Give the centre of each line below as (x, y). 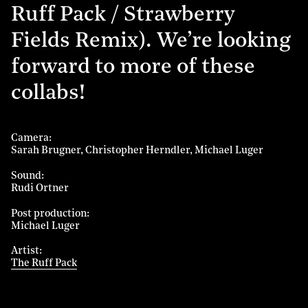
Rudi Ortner (40, 188)
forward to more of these (133, 67)
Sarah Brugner (46, 151)
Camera (30, 139)
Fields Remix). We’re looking (151, 41)
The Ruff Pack (44, 264)
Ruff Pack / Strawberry (123, 15)
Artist (25, 252)
